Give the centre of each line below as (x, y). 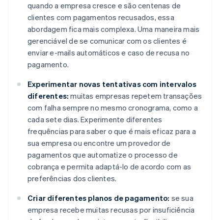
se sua (181, 198)
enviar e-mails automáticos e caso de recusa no (109, 52)
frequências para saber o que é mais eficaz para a (112, 131)
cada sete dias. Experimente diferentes (95, 119)
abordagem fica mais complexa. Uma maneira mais (114, 29)
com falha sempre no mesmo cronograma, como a (113, 107)
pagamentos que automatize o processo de (103, 154)
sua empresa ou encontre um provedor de (99, 143)
